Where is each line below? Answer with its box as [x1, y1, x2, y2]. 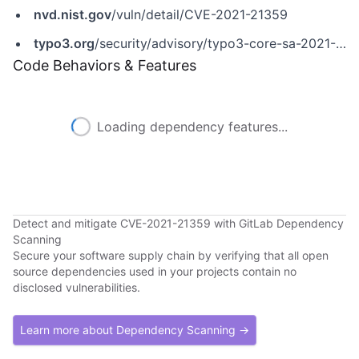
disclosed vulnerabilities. [13, 280, 140, 294]
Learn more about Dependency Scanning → [20, 323, 249, 337]
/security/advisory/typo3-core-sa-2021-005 [95, 35, 336, 51]
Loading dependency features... [97, 119, 288, 135]
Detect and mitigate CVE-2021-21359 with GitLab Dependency [13, 216, 344, 230]
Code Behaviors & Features [13, 57, 196, 74]
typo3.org [34, 35, 95, 51]
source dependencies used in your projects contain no [13, 264, 296, 278]
